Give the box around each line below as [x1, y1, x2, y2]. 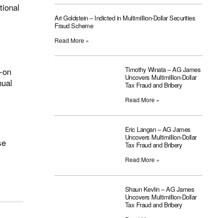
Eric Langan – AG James [125, 125, 191, 134]
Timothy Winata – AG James [125, 65, 201, 74]
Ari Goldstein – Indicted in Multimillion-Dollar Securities [54, 13, 195, 23]
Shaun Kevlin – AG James [125, 184, 195, 194]
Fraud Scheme [54, 21, 93, 31]
